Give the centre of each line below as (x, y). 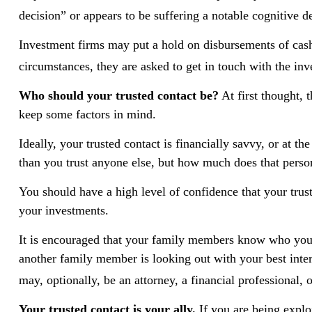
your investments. (63, 210)
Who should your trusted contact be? (118, 95)
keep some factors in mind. (87, 114)
